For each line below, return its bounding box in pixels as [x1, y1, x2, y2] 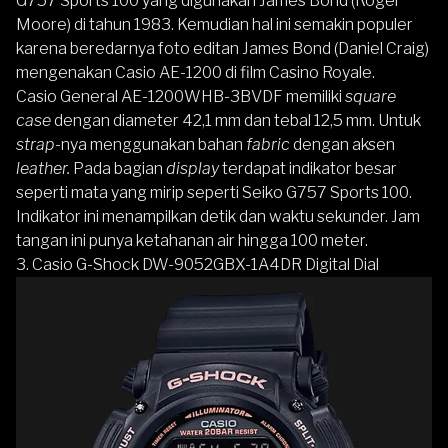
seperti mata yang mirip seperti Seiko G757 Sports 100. [16, 183, 412, 203]
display [166, 159, 219, 179]
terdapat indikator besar [219, 159, 397, 179]
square [345, 87, 396, 107]
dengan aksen [290, 135, 395, 155]
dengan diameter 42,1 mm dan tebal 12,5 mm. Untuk [51, 111, 421, 131]
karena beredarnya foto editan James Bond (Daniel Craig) [16, 39, 429, 59]
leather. [16, 159, 70, 179]
